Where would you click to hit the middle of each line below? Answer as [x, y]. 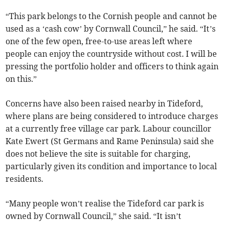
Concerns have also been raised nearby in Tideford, [104, 104]
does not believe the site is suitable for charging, [98, 154]
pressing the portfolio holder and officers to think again [112, 67]
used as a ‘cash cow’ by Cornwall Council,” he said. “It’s [111, 29]
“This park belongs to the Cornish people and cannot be [111, 16]
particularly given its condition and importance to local [111, 166]
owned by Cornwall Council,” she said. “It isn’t [94, 216]
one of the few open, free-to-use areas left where [99, 41]
